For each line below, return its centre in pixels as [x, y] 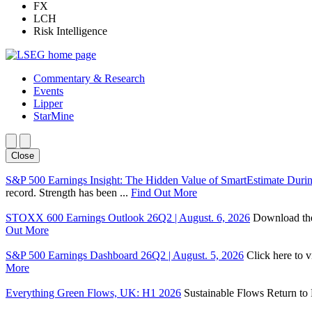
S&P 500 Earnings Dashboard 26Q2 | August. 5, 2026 [125, 255]
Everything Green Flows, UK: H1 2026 [93, 293]
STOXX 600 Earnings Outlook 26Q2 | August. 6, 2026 [128, 218]
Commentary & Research [89, 78]
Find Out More [164, 193]
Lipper [48, 103]
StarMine [54, 116]
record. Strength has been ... [68, 193]
